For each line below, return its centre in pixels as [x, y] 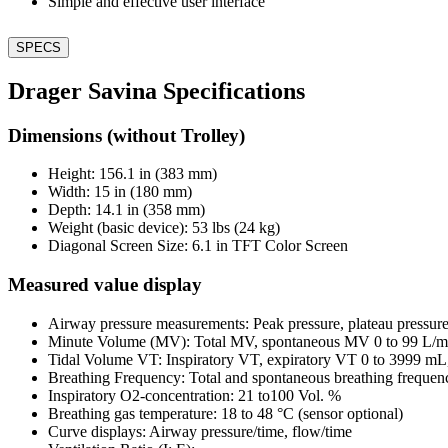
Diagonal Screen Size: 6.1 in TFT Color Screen [198, 246]
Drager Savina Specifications [156, 90]
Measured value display [105, 285]
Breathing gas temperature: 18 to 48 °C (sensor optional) [225, 413]
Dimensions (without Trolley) [126, 135]
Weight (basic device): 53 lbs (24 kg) [164, 228]
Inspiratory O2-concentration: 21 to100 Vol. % [194, 395]
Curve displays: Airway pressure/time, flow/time [200, 431]
